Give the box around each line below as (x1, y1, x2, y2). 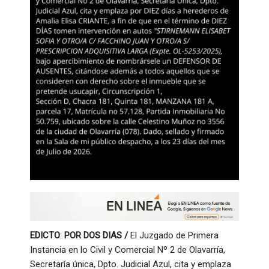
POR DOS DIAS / (64, 229, 128, 241)
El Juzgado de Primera (128, 229, 219, 241)
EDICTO (30, 229, 60, 241)
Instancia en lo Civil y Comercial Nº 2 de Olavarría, (30, 244, 225, 255)
